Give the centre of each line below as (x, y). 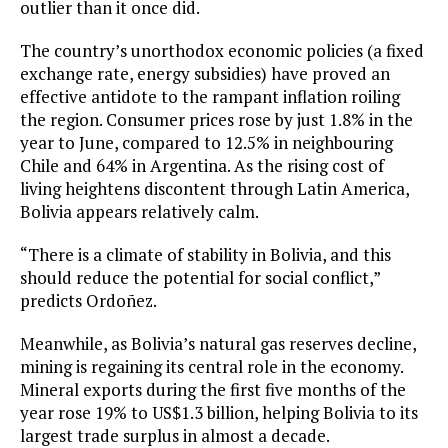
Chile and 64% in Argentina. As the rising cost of (202, 166)
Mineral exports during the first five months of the (213, 390)
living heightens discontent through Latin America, (214, 189)
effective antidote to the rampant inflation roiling (210, 97)
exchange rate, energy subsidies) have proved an (205, 74)
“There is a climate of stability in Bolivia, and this (205, 255)
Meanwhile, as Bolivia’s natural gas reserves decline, (218, 344)
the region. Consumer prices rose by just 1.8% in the (216, 120)
